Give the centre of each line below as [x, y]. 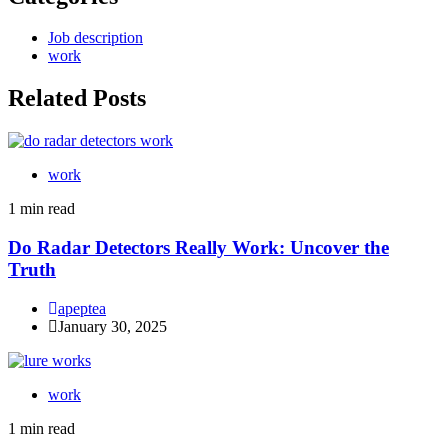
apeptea [82, 308]
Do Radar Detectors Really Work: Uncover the [198, 247]
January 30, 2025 [112, 326]
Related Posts [77, 98]
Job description [95, 38]
